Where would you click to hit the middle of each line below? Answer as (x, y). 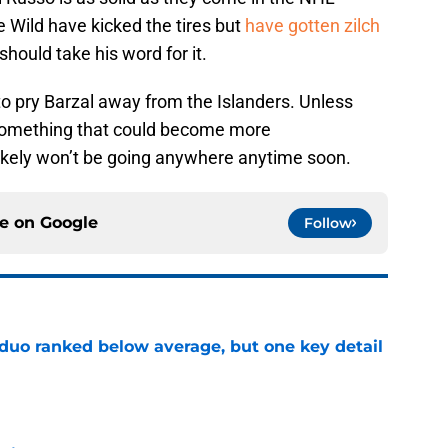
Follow (328, 223)
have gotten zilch (312, 26)
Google (69, 223)
